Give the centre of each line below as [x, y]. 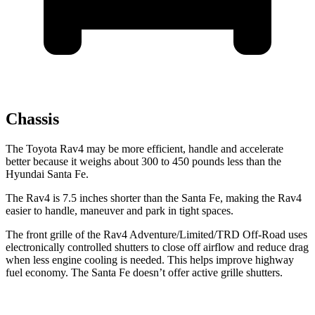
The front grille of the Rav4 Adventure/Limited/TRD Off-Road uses [156, 234]
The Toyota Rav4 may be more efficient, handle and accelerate [144, 148]
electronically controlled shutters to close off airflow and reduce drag [157, 247]
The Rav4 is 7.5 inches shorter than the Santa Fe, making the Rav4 [154, 198]
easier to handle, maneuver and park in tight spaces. [120, 210]
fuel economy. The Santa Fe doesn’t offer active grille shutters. [144, 272]
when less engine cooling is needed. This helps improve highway [150, 259]
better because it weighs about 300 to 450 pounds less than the [143, 161]
